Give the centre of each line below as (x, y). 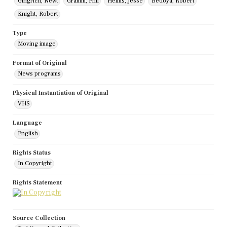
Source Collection (39, 218)
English (28, 134)
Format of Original (40, 63)
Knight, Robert (38, 14)
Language (27, 123)
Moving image (37, 44)
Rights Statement (37, 183)
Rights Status (32, 153)
